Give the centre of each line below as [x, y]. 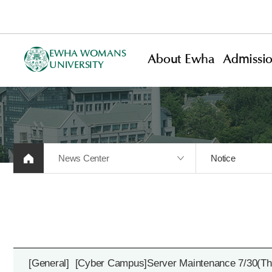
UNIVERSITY [76, 65]
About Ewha [181, 59]
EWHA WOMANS [88, 53]
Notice [223, 158]
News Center [84, 158]
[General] [49, 263]
